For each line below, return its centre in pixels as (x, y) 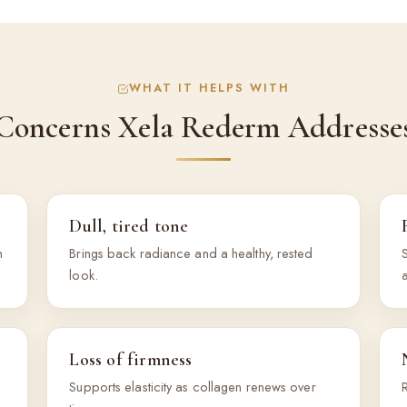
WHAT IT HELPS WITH (209, 89)
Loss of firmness (131, 360)
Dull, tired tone (129, 226)
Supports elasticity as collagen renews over (193, 387)
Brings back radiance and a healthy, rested (191, 253)
